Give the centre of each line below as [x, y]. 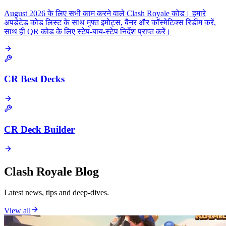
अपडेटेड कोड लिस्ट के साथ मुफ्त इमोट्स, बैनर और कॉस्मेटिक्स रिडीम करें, [110, 22]
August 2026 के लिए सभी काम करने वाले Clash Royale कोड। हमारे [105, 13]
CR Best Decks [34, 79]
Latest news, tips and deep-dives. [56, 193]
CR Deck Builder [39, 129]
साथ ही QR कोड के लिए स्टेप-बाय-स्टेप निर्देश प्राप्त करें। [88, 31]
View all [17, 211]
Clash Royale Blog [51, 171]
